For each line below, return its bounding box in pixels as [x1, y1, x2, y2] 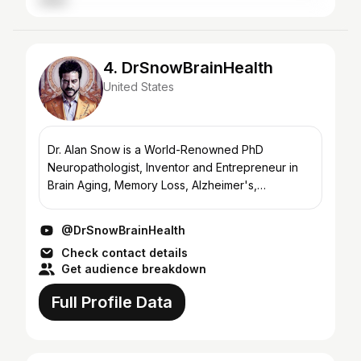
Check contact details [61, 246, 188, 259]
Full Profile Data [52, 293, 172, 312]
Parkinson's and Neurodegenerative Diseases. [48, 196, 296, 210]
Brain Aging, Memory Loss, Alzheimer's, [48, 178, 257, 192]
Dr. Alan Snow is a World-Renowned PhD [48, 143, 263, 156]
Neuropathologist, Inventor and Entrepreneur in [48, 160, 298, 174]
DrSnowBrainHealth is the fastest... [48, 214, 227, 227]
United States [103, 80, 174, 93]
